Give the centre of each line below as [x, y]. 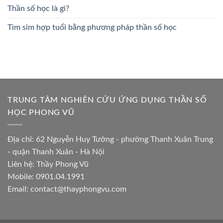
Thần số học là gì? [38, 8]
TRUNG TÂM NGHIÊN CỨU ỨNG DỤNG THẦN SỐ [107, 100]
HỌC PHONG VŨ [41, 112]
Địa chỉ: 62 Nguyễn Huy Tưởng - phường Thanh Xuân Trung [110, 140]
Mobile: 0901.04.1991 [46, 177]
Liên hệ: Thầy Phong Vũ [48, 165]
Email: [19, 189]
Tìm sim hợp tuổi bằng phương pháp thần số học [92, 27]
